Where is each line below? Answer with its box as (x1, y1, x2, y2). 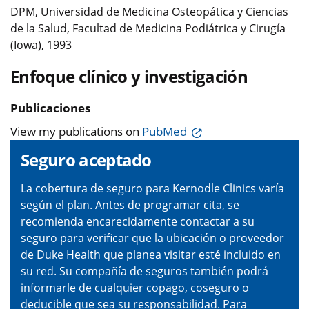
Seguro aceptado (21, 148, 152, 171)
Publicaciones (10, 99, 90, 116)
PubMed (142, 123, 187, 139)
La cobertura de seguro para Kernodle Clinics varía (21, 180, 284, 196)
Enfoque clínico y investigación (10, 64, 248, 88)
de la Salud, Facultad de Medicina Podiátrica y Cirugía (10, 20, 286, 36)
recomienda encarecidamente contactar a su (21, 213, 255, 229)
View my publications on (10, 123, 142, 139)
